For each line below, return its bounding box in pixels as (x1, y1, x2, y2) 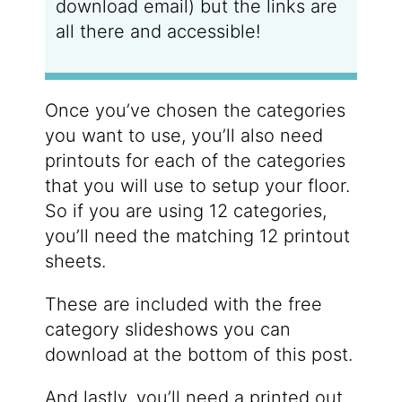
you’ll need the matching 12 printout (44, 224, 350, 247)
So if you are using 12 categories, (44, 199, 327, 222)
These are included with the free (44, 293, 322, 315)
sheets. (44, 249, 106, 272)
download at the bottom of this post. (44, 343, 353, 365)
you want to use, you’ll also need (44, 124, 323, 146)
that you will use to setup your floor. (44, 174, 350, 197)
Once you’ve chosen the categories (44, 99, 345, 121)
